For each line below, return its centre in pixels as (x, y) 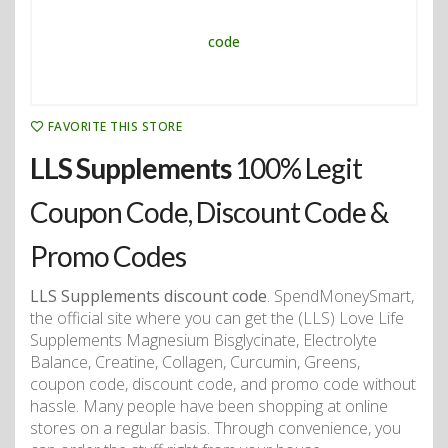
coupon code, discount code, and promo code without (223, 384)
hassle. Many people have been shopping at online (209, 406)
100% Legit (296, 168)
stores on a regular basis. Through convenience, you (215, 428)
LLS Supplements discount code (148, 296)
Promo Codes (108, 256)
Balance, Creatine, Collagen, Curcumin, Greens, (195, 362)
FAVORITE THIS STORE (115, 127)
